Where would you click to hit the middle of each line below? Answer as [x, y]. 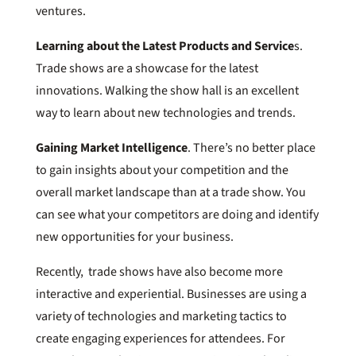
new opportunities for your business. [134, 236]
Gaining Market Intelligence [111, 147]
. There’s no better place [251, 147]
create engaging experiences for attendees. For [160, 338]
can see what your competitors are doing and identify [177, 214]
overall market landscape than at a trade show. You [170, 192]
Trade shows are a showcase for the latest [147, 68]
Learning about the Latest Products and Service [164, 46]
